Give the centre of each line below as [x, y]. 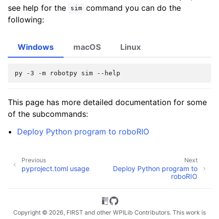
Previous [34, 160]
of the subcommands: [48, 114]
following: [26, 19]
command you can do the [132, 8]
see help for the [38, 8]
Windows [36, 47]
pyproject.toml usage [55, 168]
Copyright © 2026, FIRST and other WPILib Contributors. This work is [109, 212]
